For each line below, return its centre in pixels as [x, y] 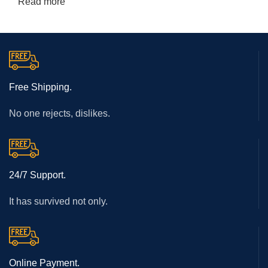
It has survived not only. [58, 202]
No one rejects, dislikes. [60, 114]
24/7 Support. [37, 175]
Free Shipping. [40, 87]
